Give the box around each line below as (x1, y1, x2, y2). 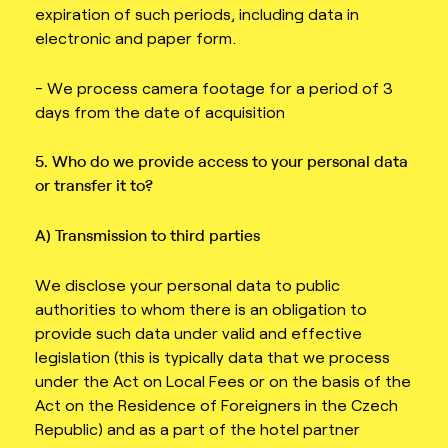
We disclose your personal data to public (35, 274, 340, 294)
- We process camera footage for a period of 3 (35, 77, 393, 97)
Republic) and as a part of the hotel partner (35, 418, 360, 438)
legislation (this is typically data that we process (35, 346, 390, 366)
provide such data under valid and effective (35, 322, 362, 342)
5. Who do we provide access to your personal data (35, 151, 408, 172)
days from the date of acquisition (35, 101, 289, 121)
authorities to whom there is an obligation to (35, 298, 367, 318)
